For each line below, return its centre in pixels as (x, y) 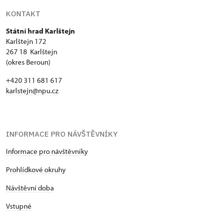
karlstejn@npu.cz (32, 91)
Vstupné (19, 206)
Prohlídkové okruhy (36, 170)
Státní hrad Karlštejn (40, 31)
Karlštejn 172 (26, 41)
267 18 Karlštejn (32, 52)
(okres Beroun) (28, 62)
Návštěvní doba (30, 188)
